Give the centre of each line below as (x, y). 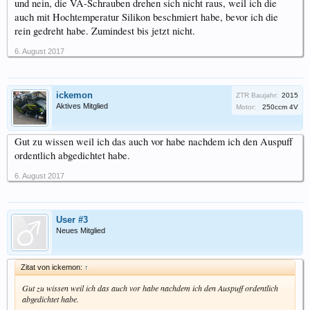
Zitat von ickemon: (53, 267)
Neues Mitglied (81, 230)
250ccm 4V (280, 107)
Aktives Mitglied (82, 106)
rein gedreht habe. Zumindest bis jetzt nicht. (105, 30)
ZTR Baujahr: (257, 95)
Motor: (246, 107)
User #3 (72, 219)
